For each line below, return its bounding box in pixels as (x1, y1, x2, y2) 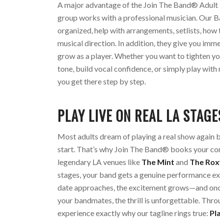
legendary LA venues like (57, 157, 142, 166)
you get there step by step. (57, 77, 146, 86)
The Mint (141, 157, 175, 166)
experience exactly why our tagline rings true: (57, 208, 210, 218)
